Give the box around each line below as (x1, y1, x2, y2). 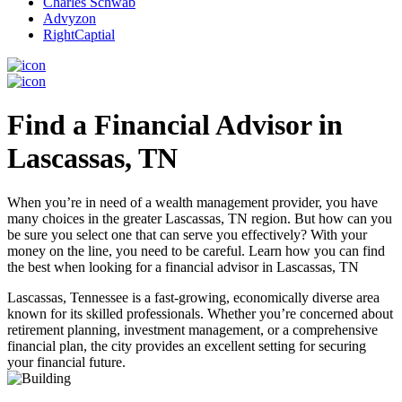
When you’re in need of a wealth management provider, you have (7, 194, 378, 210)
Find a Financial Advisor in (7, 109, 343, 142)
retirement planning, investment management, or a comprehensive (7, 321, 378, 337)
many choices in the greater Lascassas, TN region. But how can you (7, 210, 392, 226)
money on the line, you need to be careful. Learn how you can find (7, 242, 385, 258)
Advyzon (43, 11, 96, 26)
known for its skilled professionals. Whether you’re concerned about (7, 305, 393, 321)
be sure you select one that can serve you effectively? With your (7, 226, 367, 242)
